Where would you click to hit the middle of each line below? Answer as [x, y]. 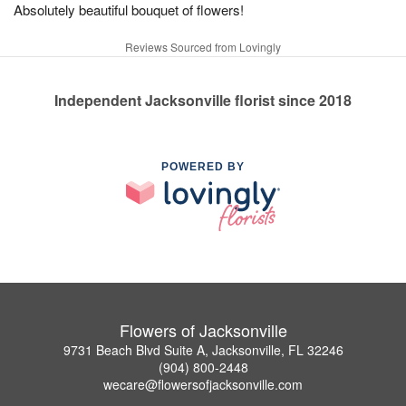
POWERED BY [203, 167]
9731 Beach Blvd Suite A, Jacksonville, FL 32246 [203, 349]
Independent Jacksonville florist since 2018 [203, 100]
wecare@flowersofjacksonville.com [203, 384]
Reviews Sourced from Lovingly [203, 47]
